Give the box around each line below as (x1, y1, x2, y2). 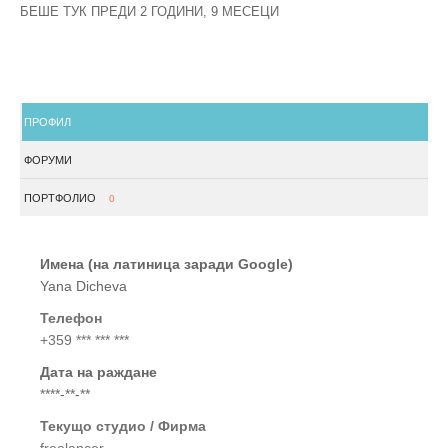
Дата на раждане (40, 364, 157, 380)
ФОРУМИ (24, 154, 72, 166)
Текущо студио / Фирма (40, 418, 206, 434)
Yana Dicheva (40, 278, 127, 294)
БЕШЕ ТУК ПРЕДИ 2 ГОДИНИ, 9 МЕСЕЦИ (20, 4, 279, 19)
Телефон (40, 310, 102, 326)
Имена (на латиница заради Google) (40, 256, 293, 272)
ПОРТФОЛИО (24, 192, 99, 204)
